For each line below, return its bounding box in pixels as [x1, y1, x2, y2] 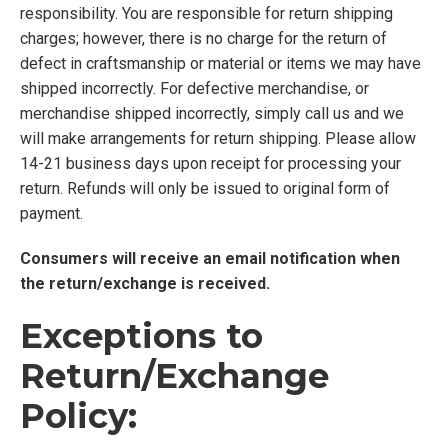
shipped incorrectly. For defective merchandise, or [20, 79, 369, 98]
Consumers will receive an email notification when [20, 249, 400, 268]
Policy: [20, 395, 137, 437]
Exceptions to [20, 315, 263, 357]
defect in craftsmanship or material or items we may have [20, 54, 421, 73]
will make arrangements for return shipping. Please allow [20, 129, 416, 148]
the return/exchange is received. [20, 274, 270, 293]
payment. [20, 204, 83, 223]
